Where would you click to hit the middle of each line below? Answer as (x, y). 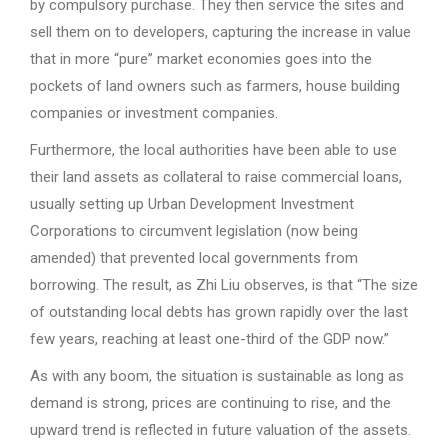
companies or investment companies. (154, 113)
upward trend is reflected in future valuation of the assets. (222, 430)
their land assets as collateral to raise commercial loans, (216, 177)
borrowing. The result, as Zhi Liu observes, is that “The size (224, 285)
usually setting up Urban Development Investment (192, 204)
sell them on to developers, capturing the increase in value (220, 32)
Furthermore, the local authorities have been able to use (213, 150)
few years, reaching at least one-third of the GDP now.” (209, 339)
